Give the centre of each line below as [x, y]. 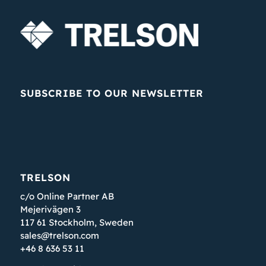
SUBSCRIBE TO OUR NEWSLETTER [112, 93]
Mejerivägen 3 [50, 210]
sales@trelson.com [59, 236]
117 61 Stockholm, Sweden [77, 223]
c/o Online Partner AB [67, 197]
